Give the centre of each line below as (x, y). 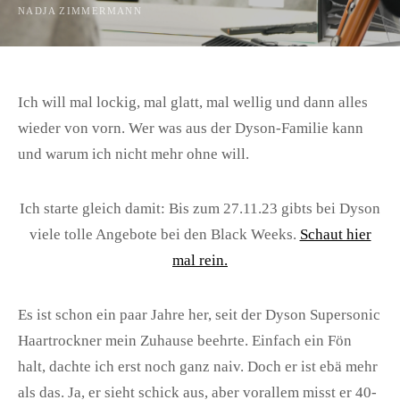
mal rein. (200, 260)
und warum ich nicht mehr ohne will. (133, 154)
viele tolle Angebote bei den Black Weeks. (164, 234)
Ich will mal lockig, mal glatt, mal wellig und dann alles (193, 102)
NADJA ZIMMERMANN (80, 11)
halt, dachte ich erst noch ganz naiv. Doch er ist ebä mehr (198, 367)
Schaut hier (335, 234)
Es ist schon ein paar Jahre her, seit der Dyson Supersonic (199, 315)
